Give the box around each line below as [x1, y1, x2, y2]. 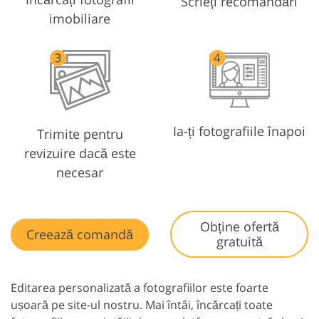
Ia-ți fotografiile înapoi [173, 122, 305, 140]
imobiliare [49, 10, 110, 28]
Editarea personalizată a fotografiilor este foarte [11, 280, 268, 296]
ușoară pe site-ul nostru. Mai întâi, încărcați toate [11, 297, 273, 313]
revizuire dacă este [23, 145, 136, 162]
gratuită [216, 233, 263, 251]
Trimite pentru [36, 125, 123, 143]
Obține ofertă [199, 218, 279, 236]
